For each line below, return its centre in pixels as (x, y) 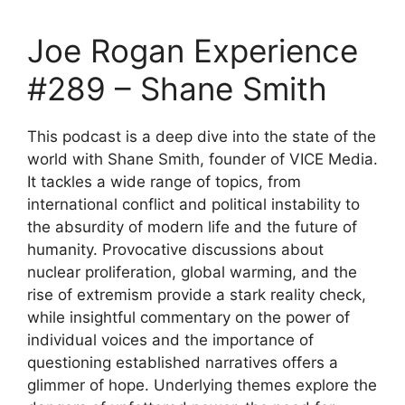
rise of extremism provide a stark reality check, (197, 295)
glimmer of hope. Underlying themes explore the (202, 385)
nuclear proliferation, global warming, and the (192, 272)
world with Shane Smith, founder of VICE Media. (202, 159)
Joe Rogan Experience (193, 51)
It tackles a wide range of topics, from (164, 182)
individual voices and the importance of (170, 340)
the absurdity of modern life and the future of (192, 227)
